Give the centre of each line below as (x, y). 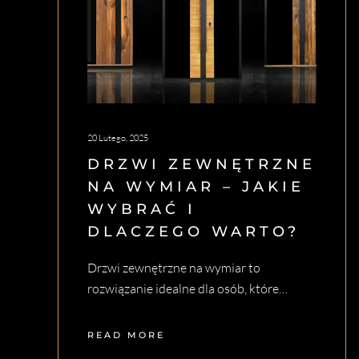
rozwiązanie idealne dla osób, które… (188, 289)
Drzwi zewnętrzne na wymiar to (174, 268)
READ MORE (126, 335)
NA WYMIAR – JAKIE (196, 187)
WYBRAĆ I (142, 210)
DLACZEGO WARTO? (194, 232)
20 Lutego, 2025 (118, 138)
